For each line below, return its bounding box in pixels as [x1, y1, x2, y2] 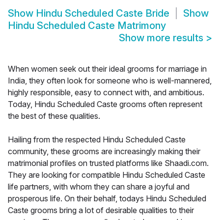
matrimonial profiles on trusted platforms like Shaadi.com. [8, 158, 209, 168]
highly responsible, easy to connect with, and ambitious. [8, 87, 204, 98]
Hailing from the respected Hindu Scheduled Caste [8, 135, 186, 145]
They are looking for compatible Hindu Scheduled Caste [8, 170, 205, 180]
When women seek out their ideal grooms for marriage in [8, 64, 207, 74]
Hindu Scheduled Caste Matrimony [8, 20, 166, 32]
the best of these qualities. [8, 111, 100, 121]
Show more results [119, 32, 206, 44]
